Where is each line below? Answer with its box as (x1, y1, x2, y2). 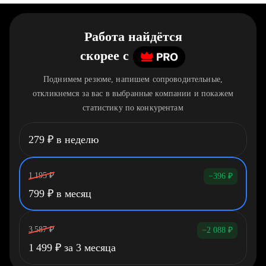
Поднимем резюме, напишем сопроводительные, (43, 75, 223, 84)
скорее (80, 48, 119, 64)
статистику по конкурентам (83, 103, 183, 112)
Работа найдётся (84, 29, 182, 44)
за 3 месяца (61, 242, 116, 254)
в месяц (53, 188, 91, 199)
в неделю (53, 134, 99, 145)
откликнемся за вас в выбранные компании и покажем (33, 89, 233, 98)
